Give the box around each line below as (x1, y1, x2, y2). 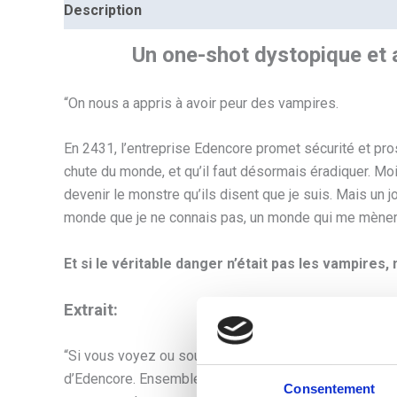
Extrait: (64, 300, 118, 320)
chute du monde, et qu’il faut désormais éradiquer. (64, 163, 374, 181)
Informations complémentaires (160, 2, 369, 19)
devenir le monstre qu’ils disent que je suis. (64, 186, 336, 204)
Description (64, 2, 142, 19)
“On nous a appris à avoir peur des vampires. (64, 94, 339, 112)
